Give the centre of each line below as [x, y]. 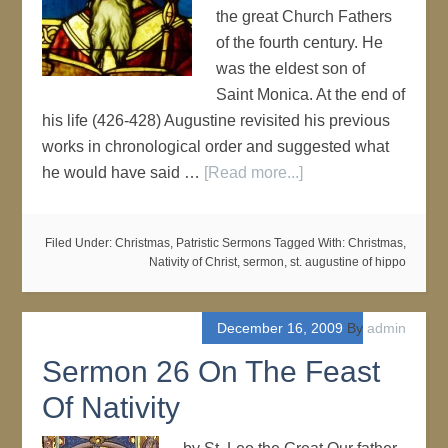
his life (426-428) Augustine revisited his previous [216, 120]
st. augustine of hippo [347, 262]
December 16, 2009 [279, 328]
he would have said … [123, 172]
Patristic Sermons [223, 243]
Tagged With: [310, 243]
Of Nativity [111, 407]
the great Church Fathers [304, 16]
